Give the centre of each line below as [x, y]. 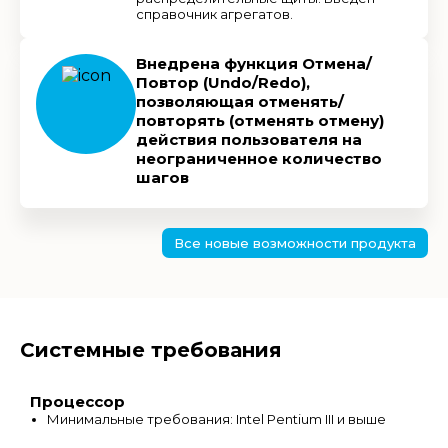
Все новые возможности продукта [295, 242]
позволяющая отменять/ [240, 101]
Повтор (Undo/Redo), [223, 82]
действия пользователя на [249, 139]
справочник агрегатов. [214, 13]
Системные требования [151, 349]
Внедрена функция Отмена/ [254, 63]
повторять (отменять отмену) [260, 120]
